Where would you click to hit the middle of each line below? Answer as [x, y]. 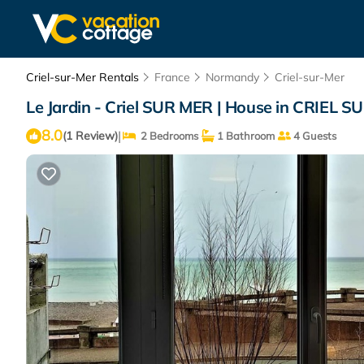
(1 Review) [90, 136]
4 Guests [314, 136]
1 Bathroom [245, 136]
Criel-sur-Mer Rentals [84, 77]
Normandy [232, 77]
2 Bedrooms [167, 136]
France [172, 77]
